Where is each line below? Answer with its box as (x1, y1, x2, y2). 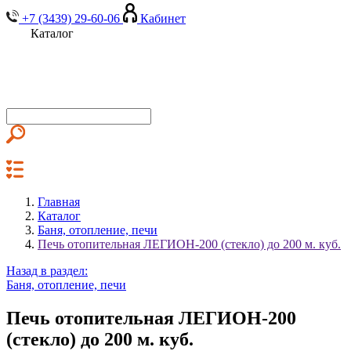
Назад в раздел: (6, 264, 88, 277)
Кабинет (140, 12, 186, 25)
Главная (38, 195, 80, 208)
